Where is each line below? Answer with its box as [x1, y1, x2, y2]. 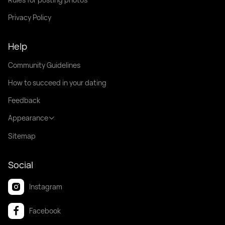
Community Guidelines [8, 60, 80, 70]
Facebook [29, 206, 61, 216]
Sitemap [8, 131, 36, 141]
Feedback [8, 95, 40, 105]
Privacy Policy [8, 12, 51, 22]
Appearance [8, 113, 48, 123]
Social [8, 158, 33, 171]
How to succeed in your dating [8, 77, 106, 87]
